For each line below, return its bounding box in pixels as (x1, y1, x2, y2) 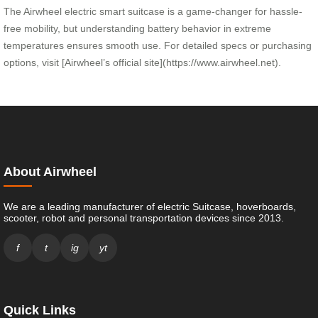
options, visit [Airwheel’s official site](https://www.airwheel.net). (4, 56, 281, 68)
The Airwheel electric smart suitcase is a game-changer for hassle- (4, 5, 302, 17)
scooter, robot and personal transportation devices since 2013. (4, 212, 284, 224)
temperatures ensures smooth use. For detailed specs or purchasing (4, 39, 312, 51)
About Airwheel (4, 164, 97, 179)
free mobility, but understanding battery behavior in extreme (4, 22, 271, 34)
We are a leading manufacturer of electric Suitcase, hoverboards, (4, 200, 296, 212)
